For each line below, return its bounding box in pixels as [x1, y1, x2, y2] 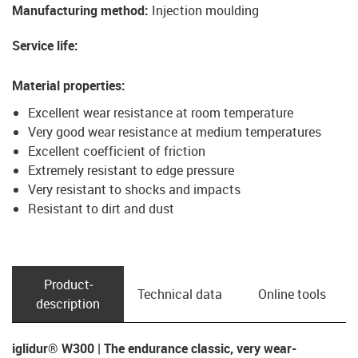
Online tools [257, 285, 326, 304]
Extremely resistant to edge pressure [28, 161, 234, 180]
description [36, 295, 100, 313]
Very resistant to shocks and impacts [28, 181, 241, 199]
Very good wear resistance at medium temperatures [28, 123, 321, 141]
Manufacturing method [12, 2, 145, 20]
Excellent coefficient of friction [28, 142, 205, 161]
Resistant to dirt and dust [28, 200, 174, 218]
